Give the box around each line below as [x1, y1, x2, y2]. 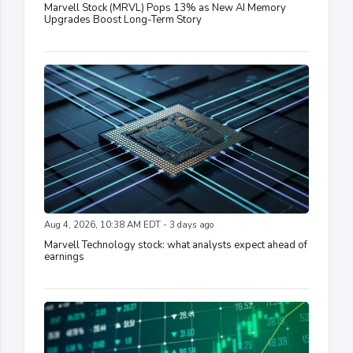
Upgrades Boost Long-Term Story [44, 12, 202, 27]
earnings [44, 249, 84, 264]
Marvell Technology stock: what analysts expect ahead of [44, 237, 307, 252]
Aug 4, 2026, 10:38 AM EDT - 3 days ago [44, 218, 214, 231]
